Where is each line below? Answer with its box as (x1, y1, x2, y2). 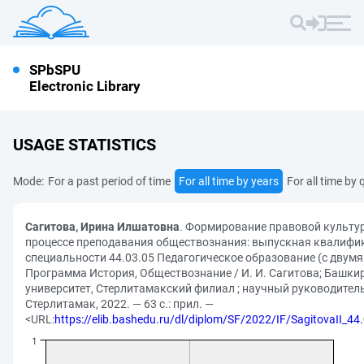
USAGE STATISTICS (13, 135, 156, 154)
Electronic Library (29, 78, 141, 94)
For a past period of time (48, 175, 171, 188)
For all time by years (179, 175, 279, 188)
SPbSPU (29, 62, 80, 78)
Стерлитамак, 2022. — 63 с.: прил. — (25, 297, 214, 310)
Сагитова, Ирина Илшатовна (25, 220, 180, 233)
